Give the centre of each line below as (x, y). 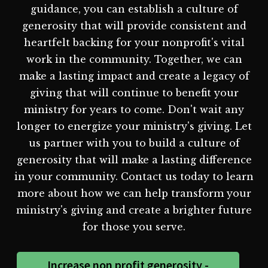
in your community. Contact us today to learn (134, 176)
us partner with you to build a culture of (134, 143)
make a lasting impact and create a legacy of (134, 76)
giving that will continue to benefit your (134, 92)
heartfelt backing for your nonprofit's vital (134, 42)
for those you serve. (134, 226)
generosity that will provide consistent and (134, 25)
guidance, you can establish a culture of (134, 9)
